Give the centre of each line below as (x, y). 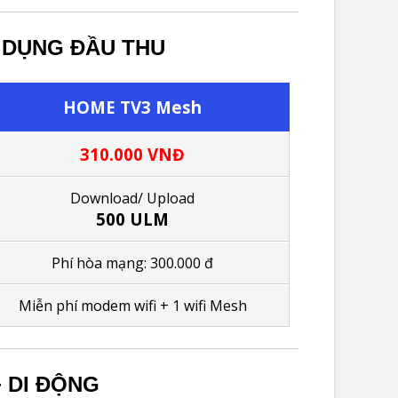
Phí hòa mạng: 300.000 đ (133, 263)
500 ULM (133, 219)
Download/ (109, 198)
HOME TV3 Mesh (133, 107)
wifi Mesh (213, 305)
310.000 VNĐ (133, 154)
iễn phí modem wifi (96, 305)
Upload (171, 198)
